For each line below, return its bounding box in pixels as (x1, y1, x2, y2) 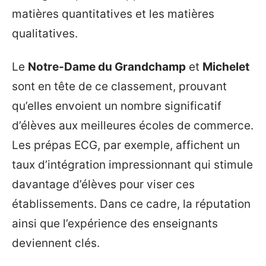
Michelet (202, 59, 249, 74)
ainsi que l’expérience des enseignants (12, 216, 218, 230)
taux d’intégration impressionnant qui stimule (12, 157, 253, 172)
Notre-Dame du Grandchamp (28, 59, 186, 74)
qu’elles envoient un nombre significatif (12, 99, 221, 113)
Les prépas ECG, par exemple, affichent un (12, 138, 240, 152)
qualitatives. (12, 27, 78, 41)
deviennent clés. (12, 236, 100, 250)
